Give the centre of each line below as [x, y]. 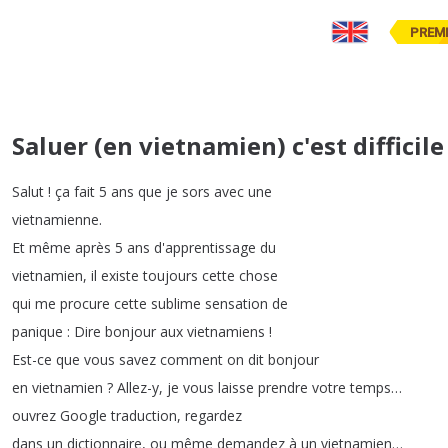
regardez [213, 415]
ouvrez [34, 415]
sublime [176, 303]
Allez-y [138, 387]
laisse [236, 387]
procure [85, 303]
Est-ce [32, 359]
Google [83, 415]
